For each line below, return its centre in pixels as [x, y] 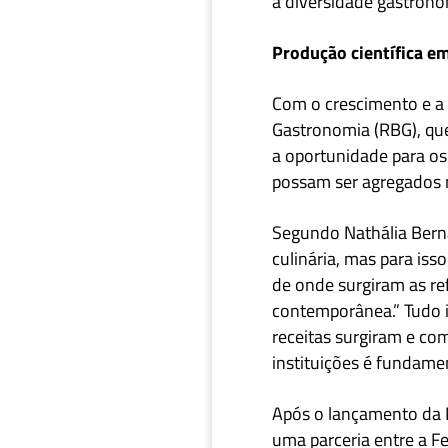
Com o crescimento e [353, 103]
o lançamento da [377, 413]
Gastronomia [321, 129]
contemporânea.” [338, 310]
